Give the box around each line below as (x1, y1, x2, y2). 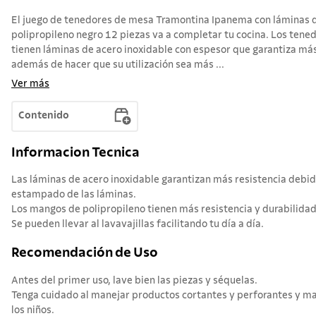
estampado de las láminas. (11, 190, 136, 200)
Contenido (18, 111, 69, 121)
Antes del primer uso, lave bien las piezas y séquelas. (11, 275, 257, 286)
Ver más (11, 78, 49, 89)
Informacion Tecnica (11, 145, 140, 159)
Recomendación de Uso (11, 245, 158, 260)
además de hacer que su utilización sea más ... (11, 59, 224, 70)
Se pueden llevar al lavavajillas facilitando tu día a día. (11, 219, 264, 230)
